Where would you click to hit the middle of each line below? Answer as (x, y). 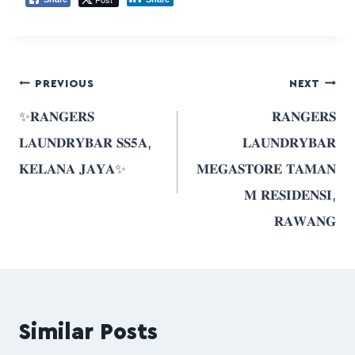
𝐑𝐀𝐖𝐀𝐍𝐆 (305, 222)
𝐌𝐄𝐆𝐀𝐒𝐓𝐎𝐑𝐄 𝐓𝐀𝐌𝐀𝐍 (266, 170)
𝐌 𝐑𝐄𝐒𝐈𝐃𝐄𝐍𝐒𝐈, (290, 196)
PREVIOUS (65, 84)
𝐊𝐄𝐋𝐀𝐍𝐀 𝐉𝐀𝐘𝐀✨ (73, 170)
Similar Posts (88, 332)
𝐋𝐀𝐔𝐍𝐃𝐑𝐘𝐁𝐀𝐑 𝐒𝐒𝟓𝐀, (85, 143)
